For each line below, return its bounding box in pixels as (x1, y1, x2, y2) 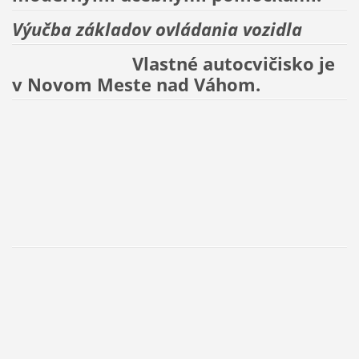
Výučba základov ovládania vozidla (11, 17, 302, 42)
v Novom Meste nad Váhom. (11, 71, 260, 97)
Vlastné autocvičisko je (11, 50, 335, 76)
